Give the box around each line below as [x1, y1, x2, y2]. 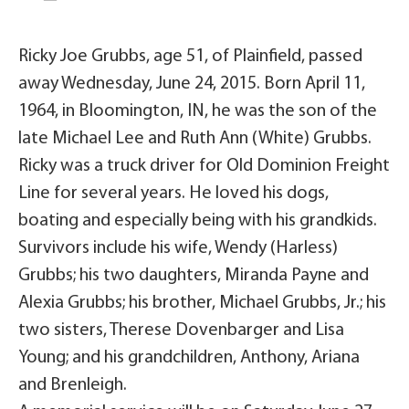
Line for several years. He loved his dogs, [18, 184, 329, 203]
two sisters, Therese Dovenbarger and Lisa [18, 321, 344, 340]
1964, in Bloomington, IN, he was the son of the [18, 102, 377, 121]
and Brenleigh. [18, 376, 127, 394]
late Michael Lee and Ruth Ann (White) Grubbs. [18, 130, 372, 148]
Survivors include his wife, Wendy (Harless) [18, 239, 338, 257]
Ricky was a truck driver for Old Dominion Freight [18, 157, 390, 175]
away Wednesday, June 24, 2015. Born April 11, [18, 75, 365, 93]
